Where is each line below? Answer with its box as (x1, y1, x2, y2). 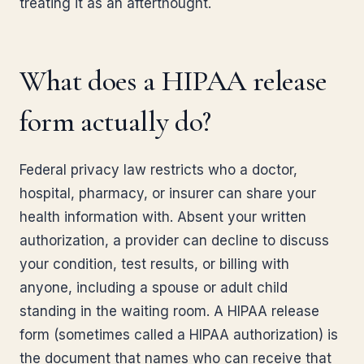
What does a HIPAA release (19, 63, 327, 98)
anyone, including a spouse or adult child (19, 279, 288, 296)
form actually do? (19, 104, 211, 139)
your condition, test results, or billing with (19, 256, 289, 272)
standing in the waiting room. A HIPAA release (19, 303, 319, 319)
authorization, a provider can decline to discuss (19, 232, 329, 249)
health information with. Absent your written (19, 209, 306, 225)
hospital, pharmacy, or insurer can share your (19, 185, 316, 201)
